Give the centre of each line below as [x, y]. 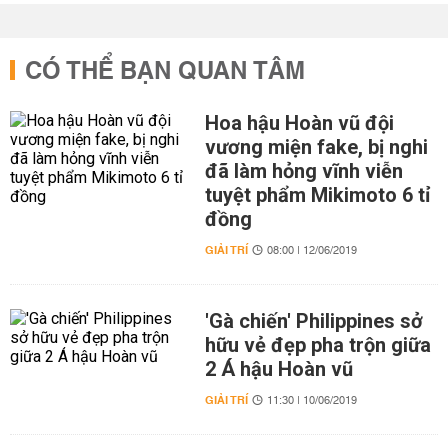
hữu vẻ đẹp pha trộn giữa [317, 345]
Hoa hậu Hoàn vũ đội [299, 123]
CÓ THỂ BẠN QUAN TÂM [165, 72]
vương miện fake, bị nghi [316, 147]
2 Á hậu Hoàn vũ [278, 369]
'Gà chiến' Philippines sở [313, 321]
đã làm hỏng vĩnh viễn [303, 171]
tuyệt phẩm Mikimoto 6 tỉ [317, 195]
